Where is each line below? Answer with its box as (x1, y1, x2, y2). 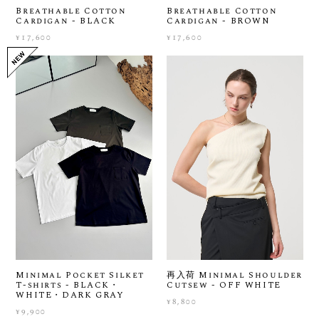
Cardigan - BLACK (16, 14, 116, 28)
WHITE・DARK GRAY (16, 288, 125, 303)
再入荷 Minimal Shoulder (167, 268, 303, 283)
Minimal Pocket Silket (16, 268, 145, 283)
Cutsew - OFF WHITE (167, 278, 281, 293)
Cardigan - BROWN (167, 14, 271, 28)
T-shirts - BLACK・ (16, 278, 120, 293)
